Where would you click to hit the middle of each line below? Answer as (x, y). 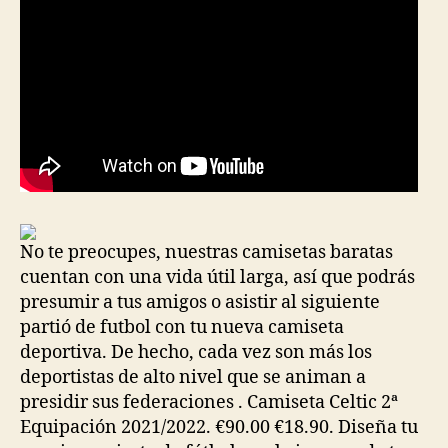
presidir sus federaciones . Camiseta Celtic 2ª (209, 402)
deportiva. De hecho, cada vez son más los (196, 352)
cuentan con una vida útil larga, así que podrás (217, 277)
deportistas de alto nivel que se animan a (193, 377)
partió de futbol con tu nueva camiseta (182, 327)
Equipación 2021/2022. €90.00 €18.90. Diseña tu (219, 427)
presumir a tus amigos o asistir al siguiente (200, 302)
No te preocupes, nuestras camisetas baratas (206, 252)
